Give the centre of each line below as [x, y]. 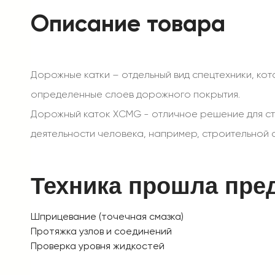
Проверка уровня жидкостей [98, 246]
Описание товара [128, 23]
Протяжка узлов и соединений [101, 231]
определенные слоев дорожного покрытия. [135, 94]
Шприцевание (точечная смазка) [107, 216]
